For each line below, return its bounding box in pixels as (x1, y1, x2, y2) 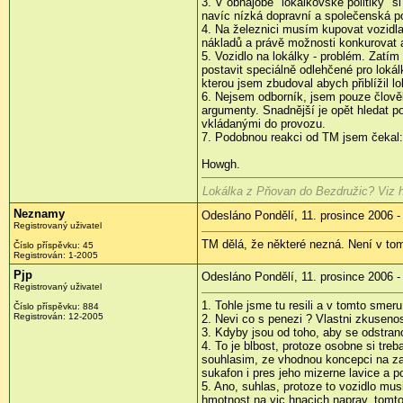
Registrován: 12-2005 (13, 311, 103, 322)
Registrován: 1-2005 (13, 250, 98, 261)
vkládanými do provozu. (201, 117, 326, 131)
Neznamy (13, 207, 65, 221)
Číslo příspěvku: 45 (13, 240, 94, 251)
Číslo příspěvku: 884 (13, 301, 99, 312)
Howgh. (201, 157, 240, 172)
